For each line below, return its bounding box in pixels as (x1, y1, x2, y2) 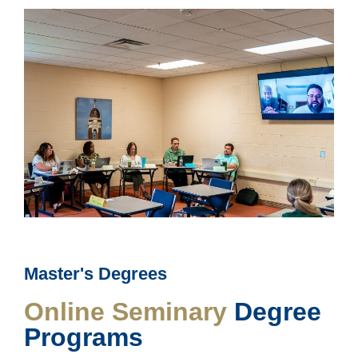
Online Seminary (24, 296, 227, 326)
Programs (24, 322, 143, 352)
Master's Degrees (24, 263, 167, 284)
